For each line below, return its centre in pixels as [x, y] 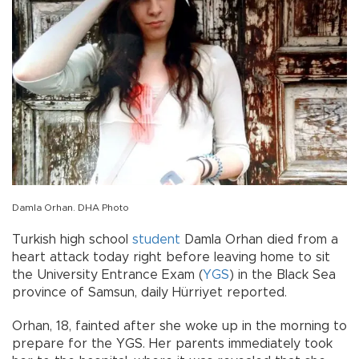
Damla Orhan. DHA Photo [71, 208]
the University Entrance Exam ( [107, 275]
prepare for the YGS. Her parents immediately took [172, 344]
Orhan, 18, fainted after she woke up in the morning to [179, 327]
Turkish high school [72, 240]
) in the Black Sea [282, 275]
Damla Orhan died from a [259, 240]
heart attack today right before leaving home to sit [171, 258]
